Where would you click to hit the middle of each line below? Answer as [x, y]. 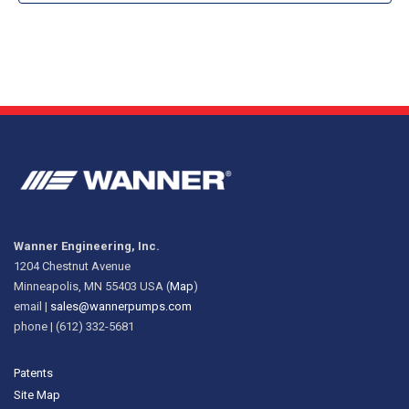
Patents [33, 372]
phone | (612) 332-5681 [74, 326]
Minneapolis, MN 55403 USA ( [92, 286]
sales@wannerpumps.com [121, 306]
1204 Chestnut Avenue [72, 266]
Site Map [37, 394]
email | [32, 306]
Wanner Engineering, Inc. [87, 246]
